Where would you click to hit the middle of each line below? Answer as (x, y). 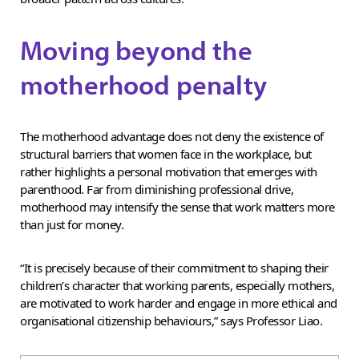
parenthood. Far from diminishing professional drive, (157, 190)
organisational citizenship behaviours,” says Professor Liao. (171, 321)
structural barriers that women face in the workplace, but (166, 154)
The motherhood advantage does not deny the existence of (172, 137)
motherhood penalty (143, 85)
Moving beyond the (136, 50)
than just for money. (72, 225)
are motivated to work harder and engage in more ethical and (179, 303)
